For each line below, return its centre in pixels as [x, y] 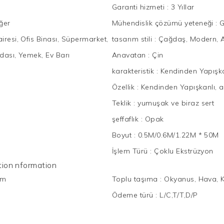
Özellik [124, 87]
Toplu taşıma [136, 179]
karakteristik [134, 71]
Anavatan [130, 55]
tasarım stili [133, 39]
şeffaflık [126, 119]
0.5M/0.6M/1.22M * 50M [178, 135]
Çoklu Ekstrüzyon [184, 151]
